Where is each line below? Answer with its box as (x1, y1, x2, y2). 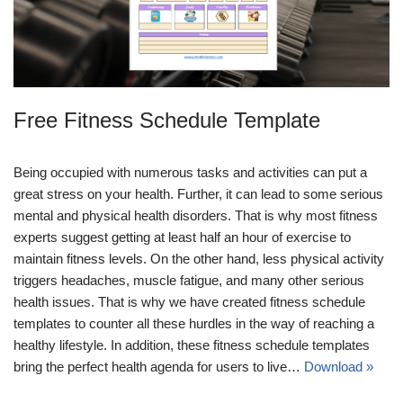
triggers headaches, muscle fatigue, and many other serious (13, 273, 364, 288)
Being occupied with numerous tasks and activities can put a (13, 165, 367, 180)
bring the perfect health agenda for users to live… (13, 359, 304, 374)
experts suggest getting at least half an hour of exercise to (13, 229, 351, 245)
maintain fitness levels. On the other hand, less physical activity (13, 251, 384, 266)
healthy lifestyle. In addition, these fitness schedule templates (13, 337, 370, 353)
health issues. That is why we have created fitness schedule (13, 294, 365, 309)
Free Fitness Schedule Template (13, 108, 320, 132)
